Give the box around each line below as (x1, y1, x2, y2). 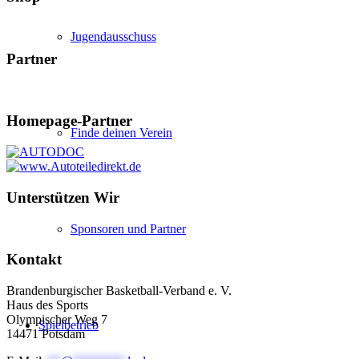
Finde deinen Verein (71, 126, 172, 139)
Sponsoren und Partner (71, 222, 186, 236)
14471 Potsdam (6, 326, 85, 341)
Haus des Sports (6, 297, 88, 312)
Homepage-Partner (6, 112, 132, 130)
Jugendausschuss (71, 30, 156, 43)
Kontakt (6, 251, 62, 268)
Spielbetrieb (38, 318, 99, 332)
